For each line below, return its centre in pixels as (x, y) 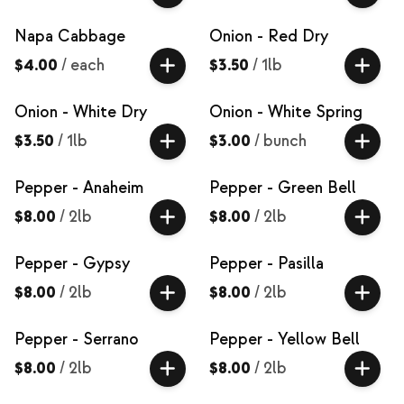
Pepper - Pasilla (266, 264)
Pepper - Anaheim (79, 188)
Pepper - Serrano (77, 340)
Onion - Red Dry (269, 37)
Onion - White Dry (81, 112)
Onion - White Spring (286, 112)
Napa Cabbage (70, 37)
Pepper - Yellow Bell (285, 340)
